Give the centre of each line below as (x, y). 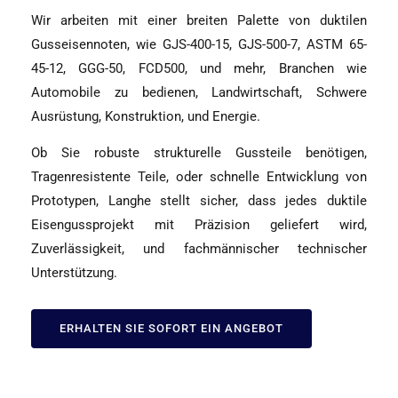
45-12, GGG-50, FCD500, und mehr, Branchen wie (199, 68)
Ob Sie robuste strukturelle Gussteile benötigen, (199, 153)
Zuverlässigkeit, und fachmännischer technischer (199, 249)
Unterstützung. (74, 273)
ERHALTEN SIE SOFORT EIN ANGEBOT (171, 329)
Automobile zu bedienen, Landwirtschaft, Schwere (199, 92)
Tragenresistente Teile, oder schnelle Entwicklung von (199, 177)
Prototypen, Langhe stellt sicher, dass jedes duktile (199, 201)
